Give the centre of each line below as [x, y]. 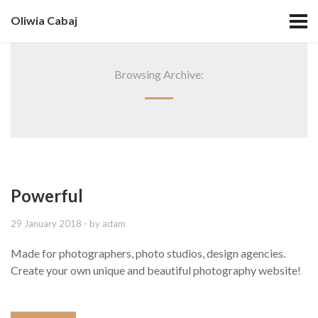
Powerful [47, 195]
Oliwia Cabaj [44, 20]
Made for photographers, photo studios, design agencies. [148, 253]
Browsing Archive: [159, 75]
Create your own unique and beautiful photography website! [156, 270]
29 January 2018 [46, 223]
